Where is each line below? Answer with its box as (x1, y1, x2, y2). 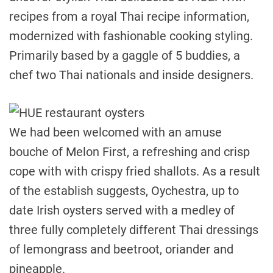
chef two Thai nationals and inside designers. (9, 68, 253, 82)
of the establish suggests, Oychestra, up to (9, 183, 239, 198)
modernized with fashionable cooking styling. (9, 29, 253, 43)
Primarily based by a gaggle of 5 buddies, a (9, 48, 240, 63)
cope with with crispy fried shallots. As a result (9, 164, 260, 179)
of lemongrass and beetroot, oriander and (9, 242, 233, 257)
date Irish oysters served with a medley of (9, 203, 235, 218)
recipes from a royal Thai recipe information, (9, 9, 249, 24)
